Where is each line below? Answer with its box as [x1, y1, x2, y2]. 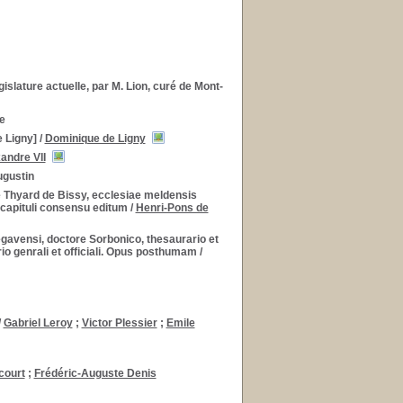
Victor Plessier [81, 317, 157, 329]
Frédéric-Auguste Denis [33, 367, 157, 380]
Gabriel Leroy [3, 317, 73, 329]
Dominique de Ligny [44, 132, 146, 145]
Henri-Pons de [135, 201, 209, 214]
